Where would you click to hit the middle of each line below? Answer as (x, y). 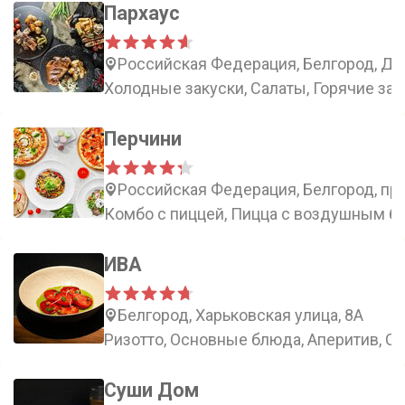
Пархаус (142, 13)
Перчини (143, 139)
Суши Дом (151, 390)
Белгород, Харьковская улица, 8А (240, 315)
